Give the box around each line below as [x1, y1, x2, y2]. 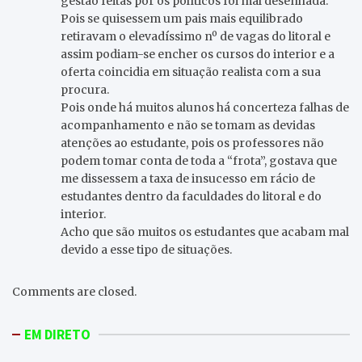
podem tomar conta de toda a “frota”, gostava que [61, 153, 337, 168]
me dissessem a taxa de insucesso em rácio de [61, 170, 315, 186]
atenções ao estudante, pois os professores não [61, 135, 324, 150]
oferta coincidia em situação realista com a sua [61, 64, 321, 79]
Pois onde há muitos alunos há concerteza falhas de [61, 99, 349, 115]
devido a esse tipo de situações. [61, 242, 232, 257]
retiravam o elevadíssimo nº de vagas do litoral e [61, 28, 330, 44]
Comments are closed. [12, 284, 137, 299]
